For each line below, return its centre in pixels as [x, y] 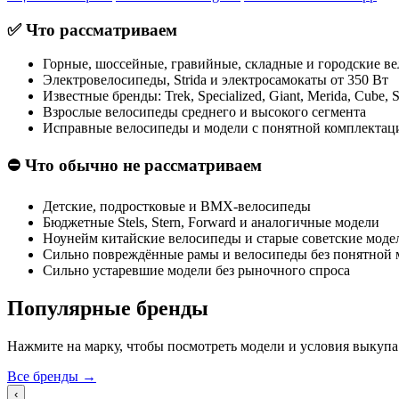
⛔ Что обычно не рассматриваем [134, 165]
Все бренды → [52, 376]
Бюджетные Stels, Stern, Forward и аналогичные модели [211, 222]
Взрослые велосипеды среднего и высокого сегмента [204, 112]
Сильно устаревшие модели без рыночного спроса [196, 270]
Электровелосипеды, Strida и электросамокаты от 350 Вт [216, 80]
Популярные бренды [108, 308]
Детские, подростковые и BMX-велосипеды [177, 206]
